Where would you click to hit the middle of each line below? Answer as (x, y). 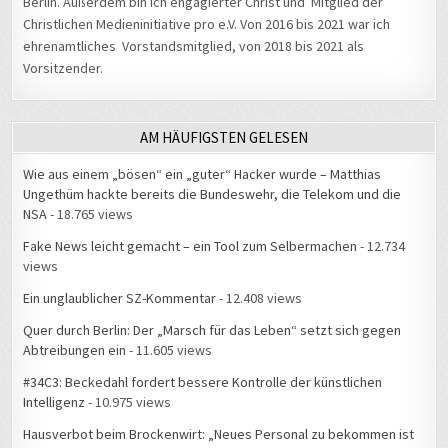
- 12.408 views (259, 298)
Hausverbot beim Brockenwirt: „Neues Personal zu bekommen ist (219, 434)
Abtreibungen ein (75, 350)
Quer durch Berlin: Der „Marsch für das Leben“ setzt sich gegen (212, 330)
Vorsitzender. (63, 68)
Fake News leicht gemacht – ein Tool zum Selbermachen (190, 246)
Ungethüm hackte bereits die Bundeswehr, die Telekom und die (212, 194)
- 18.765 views (90, 214)
